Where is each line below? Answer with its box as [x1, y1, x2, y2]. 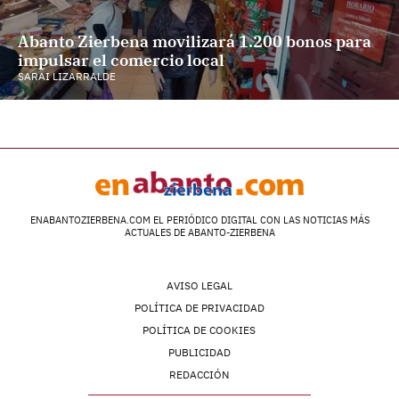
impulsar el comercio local [18, 49, 224, 70]
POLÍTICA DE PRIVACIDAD [134, 300, 265, 314]
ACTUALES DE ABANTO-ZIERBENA [124, 225, 275, 239]
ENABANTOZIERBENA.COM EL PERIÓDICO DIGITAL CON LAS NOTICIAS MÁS [29, 213, 370, 226]
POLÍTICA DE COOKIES [142, 322, 256, 337]
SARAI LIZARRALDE [18, 69, 116, 83]
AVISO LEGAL [166, 278, 232, 292]
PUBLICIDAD [167, 345, 231, 359]
